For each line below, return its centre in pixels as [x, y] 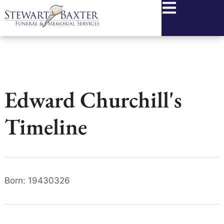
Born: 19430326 [37, 180]
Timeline [45, 126]
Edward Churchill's [93, 99]
